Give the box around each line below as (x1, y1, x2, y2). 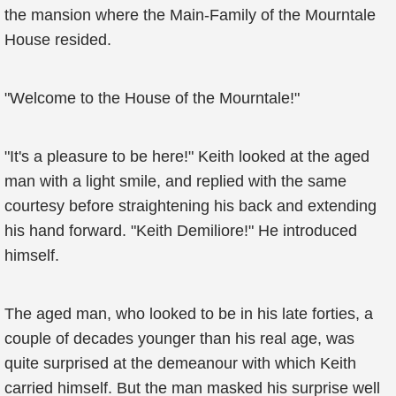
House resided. (4, 31, 111, 49)
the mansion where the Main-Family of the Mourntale (4, 6, 376, 24)
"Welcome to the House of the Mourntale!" (4, 89, 300, 107)
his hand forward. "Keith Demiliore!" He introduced (4, 222, 357, 240)
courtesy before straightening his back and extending (4, 197, 377, 215)
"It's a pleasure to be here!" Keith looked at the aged (4, 148, 369, 165)
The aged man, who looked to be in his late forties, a (4, 305, 373, 323)
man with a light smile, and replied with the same (4, 172, 346, 190)
